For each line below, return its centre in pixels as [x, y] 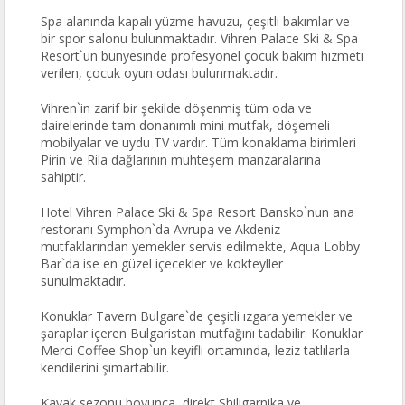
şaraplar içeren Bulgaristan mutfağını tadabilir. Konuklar [202, 333]
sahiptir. [64, 177]
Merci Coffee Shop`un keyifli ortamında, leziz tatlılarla [196, 350]
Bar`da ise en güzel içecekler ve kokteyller [162, 264]
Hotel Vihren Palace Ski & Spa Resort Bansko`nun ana [198, 212]
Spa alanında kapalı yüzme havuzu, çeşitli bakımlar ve [196, 21]
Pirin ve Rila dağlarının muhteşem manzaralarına [181, 160]
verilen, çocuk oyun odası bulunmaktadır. [160, 73]
